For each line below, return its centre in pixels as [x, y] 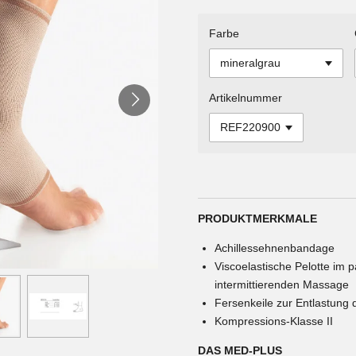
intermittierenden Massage [282, 284]
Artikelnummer [246, 97]
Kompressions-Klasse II [274, 321]
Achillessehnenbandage [275, 248]
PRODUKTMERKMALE [257, 218]
